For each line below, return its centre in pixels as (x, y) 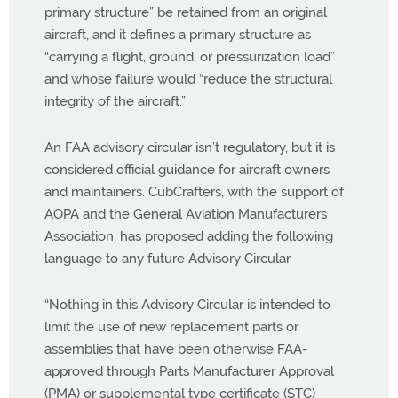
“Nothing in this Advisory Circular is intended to (187, 304)
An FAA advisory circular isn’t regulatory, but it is (190, 147)
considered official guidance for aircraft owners (187, 169)
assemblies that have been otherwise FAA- (176, 349)
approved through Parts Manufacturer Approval (189, 371)
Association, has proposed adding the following (189, 236)
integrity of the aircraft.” (115, 101)
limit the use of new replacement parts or (171, 326)
